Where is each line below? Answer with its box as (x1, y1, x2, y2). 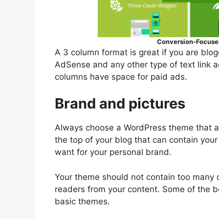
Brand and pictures (55, 95, 185, 112)
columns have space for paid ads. (55, 71, 187, 82)
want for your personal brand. (55, 147, 172, 157)
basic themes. (55, 196, 110, 206)
